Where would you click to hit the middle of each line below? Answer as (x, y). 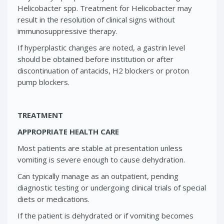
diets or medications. (53, 199)
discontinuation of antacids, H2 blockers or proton (103, 70)
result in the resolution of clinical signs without (96, 19)
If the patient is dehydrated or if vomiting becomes (105, 215)
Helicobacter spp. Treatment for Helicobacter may (105, 8)
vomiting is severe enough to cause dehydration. (101, 159)
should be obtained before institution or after (95, 59)
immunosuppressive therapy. (67, 31)
